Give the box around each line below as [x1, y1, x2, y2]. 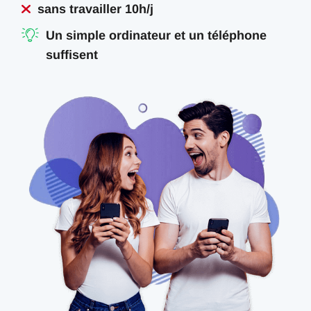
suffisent [46, 48, 98, 62]
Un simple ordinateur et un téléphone [46, 28, 267, 42]
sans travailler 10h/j [37, 2, 153, 16]
